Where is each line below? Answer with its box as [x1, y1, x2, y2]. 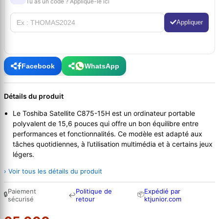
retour [76, 195, 95, 203]
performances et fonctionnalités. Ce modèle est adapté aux [13, 130, 202, 138]
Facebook [22, 62, 55, 70]
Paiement [8, 187, 36, 196]
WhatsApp [85, 62, 119, 70]
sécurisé [8, 195, 34, 203]
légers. [13, 150, 34, 159]
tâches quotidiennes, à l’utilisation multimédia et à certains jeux [13, 140, 213, 149]
